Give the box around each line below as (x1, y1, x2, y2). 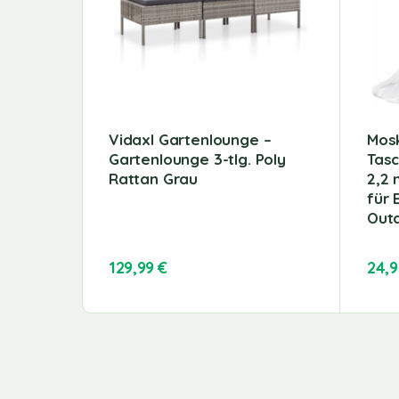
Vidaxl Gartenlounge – (109, 129, 272, 149)
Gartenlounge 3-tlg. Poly (109, 149, 286, 168)
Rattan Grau (109, 168, 199, 188)
